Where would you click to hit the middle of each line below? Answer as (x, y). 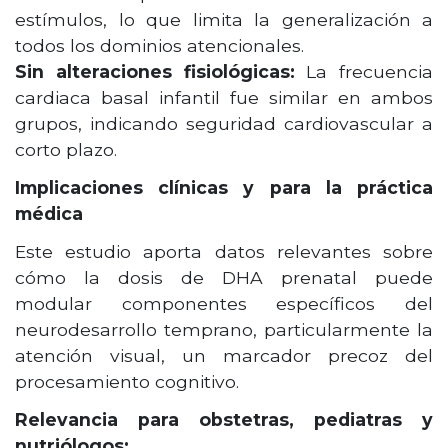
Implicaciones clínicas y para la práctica (224, 188)
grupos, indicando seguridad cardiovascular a (224, 124)
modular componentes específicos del (224, 304)
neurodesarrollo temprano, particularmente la (224, 330)
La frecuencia (363, 72)
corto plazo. (66, 150)
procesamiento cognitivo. (127, 382)
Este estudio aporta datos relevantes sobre (224, 252)
